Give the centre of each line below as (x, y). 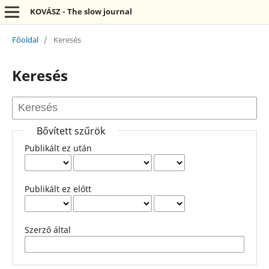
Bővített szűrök (71, 131)
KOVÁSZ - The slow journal (81, 11)
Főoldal (25, 39)
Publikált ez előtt (58, 189)
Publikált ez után (58, 148)
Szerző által (47, 229)
